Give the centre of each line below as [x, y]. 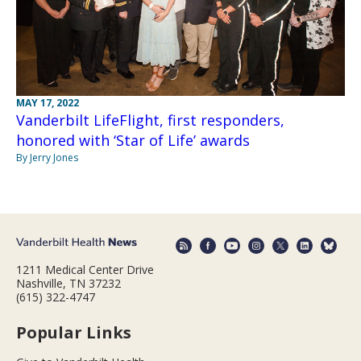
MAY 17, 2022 [48, 102]
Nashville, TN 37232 [68, 284]
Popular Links [74, 333]
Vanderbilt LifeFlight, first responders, [150, 120]
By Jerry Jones [47, 157]
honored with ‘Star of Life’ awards [133, 140]
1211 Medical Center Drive [85, 270]
